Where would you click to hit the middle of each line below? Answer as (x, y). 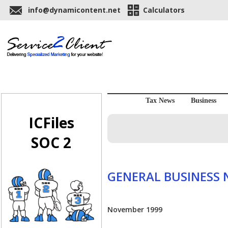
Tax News (160, 101)
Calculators (164, 10)
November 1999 (135, 210)
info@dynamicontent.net (74, 10)
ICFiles (51, 123)
